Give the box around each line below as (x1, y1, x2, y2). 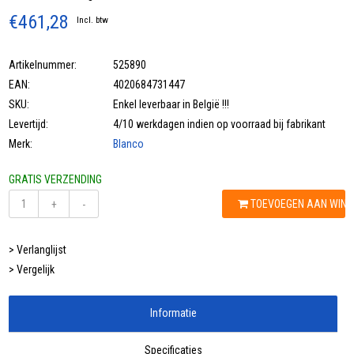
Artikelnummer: (9, 58, 77, 72)
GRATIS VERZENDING (9, 173, 103, 186)
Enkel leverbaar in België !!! (113, 98, 230, 111)
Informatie (149, 307, 197, 320)
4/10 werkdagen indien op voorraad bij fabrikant (113, 118, 326, 131)
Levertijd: (9, 118, 49, 131)
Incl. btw (77, 15, 109, 26)
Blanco (113, 137, 145, 151)
